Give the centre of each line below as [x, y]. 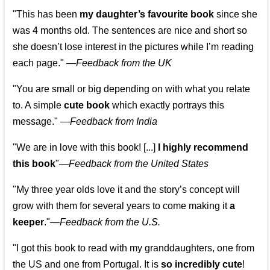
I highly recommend [203, 148]
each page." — [45, 63]
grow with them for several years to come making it [121, 206]
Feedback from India [114, 122]
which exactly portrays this [167, 105]
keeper [29, 222]
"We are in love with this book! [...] [86, 148]
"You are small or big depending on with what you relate [132, 89]
